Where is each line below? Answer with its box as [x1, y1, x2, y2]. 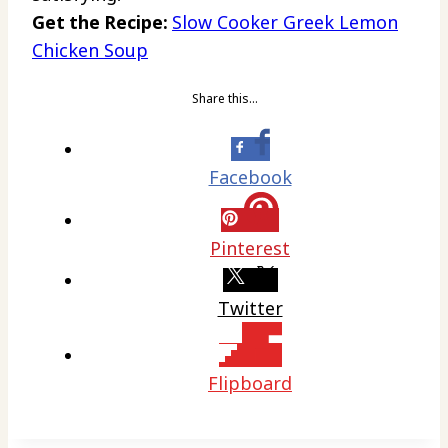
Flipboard [208, 371, 292, 395]
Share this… [191, 90, 257, 107]
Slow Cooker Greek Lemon [172, 10, 398, 34]
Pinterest [210, 236, 290, 260]
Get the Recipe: [32, 10, 172, 34]
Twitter [217, 296, 283, 320]
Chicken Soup [32, 38, 148, 62]
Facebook [208, 165, 292, 189]
